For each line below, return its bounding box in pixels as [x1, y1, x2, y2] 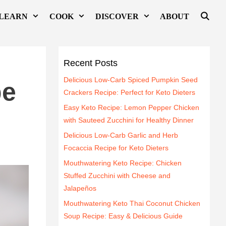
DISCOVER [95, 12, 139, 21]
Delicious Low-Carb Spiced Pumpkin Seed [64, 75, 198, 84]
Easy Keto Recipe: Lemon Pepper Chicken [64, 103, 199, 111]
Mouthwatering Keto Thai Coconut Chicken [64, 199, 200, 207]
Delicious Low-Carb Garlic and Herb [64, 131, 178, 139]
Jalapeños [64, 184, 96, 192]
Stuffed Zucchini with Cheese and [64, 171, 171, 180]
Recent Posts [64, 58, 118, 68]
